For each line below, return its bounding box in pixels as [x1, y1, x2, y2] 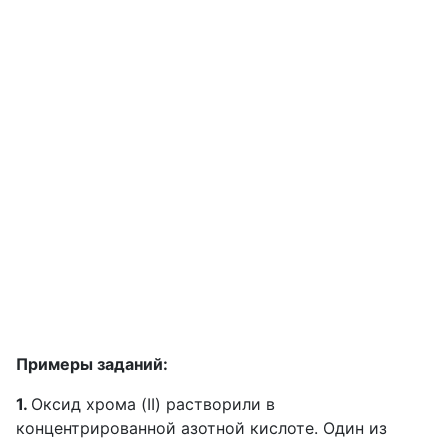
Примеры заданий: [16, 354, 168, 374]
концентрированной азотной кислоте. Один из [16, 418, 387, 438]
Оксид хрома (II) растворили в [31, 394, 275, 414]
